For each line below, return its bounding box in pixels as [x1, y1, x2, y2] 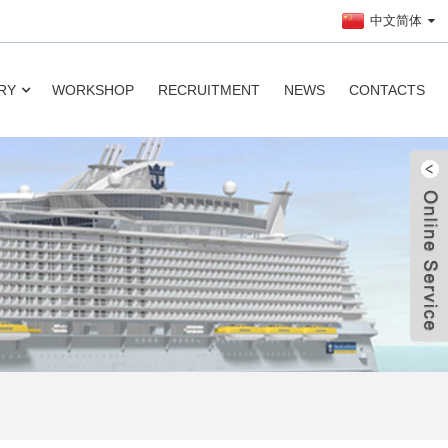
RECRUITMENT [157, 82, 260, 98]
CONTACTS [348, 82, 425, 98]
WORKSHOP [51, 82, 134, 98]
